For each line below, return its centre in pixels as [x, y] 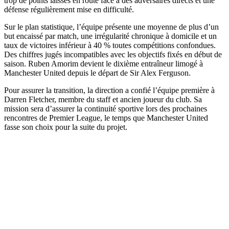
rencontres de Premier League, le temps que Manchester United [106, 118]
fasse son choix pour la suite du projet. [66, 127]
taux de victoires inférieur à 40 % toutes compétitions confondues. [110, 45]
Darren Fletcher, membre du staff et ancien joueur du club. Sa [103, 99]
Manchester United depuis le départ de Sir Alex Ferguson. [97, 73]
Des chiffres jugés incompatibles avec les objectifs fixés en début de [113, 54]
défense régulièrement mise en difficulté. [69, 9]
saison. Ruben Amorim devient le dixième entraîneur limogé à [104, 63]
